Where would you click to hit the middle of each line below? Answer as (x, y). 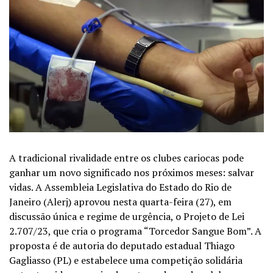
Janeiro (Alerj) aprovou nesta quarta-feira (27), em (120, 201)
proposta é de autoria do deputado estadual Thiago (122, 245)
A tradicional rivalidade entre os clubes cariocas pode (126, 158)
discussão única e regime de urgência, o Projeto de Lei (127, 216)
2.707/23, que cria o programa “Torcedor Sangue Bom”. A (135, 231)
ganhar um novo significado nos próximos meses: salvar (132, 172)
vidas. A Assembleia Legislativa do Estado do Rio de (120, 187)
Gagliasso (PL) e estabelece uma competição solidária (126, 260)
